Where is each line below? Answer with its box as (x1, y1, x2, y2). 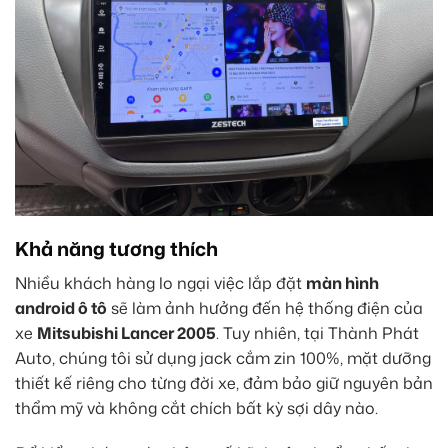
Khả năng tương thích (15, 234, 218, 262)
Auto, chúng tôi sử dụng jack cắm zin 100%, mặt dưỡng (15, 346, 431, 369)
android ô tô (15, 296, 107, 319)
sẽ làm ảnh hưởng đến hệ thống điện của (107, 296, 423, 319)
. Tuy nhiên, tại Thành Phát (216, 321, 419, 344)
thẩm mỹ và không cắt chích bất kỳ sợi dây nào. (15, 396, 378, 419)
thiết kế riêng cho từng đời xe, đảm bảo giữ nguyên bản (15, 371, 433, 394)
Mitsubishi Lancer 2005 (37, 321, 216, 344)
